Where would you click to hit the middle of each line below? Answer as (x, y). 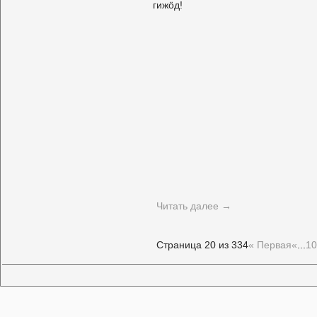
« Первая (270, 245)
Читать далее (189, 206)
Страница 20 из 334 (202, 245)
